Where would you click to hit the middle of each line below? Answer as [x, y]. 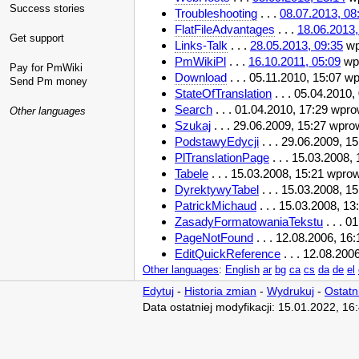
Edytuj [158, 291]
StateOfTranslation [223, 93]
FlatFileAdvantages [225, 29]
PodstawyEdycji [217, 141]
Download [201, 77]
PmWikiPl [200, 61]
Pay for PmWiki [46, 68]
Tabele [192, 173]
